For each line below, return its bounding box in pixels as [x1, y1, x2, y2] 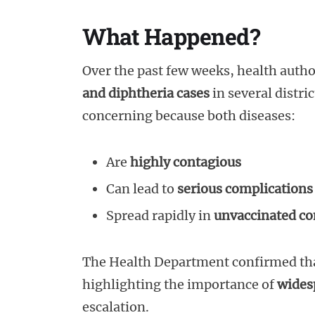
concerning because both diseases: [82, 108, 295, 124]
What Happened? [82, 21, 259, 52]
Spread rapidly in [106, 207, 214, 224]
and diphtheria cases [82, 85, 210, 102]
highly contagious [130, 154, 241, 171]
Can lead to [106, 181, 177, 198]
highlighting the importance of [82, 276, 277, 293]
